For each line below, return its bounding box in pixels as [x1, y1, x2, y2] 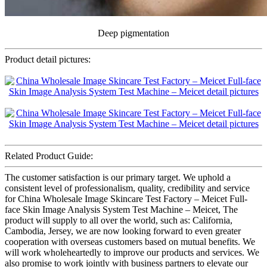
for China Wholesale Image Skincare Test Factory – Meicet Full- [5, 193, 247, 204]
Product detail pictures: [5, 54, 91, 64]
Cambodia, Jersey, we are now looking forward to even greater [5, 225, 241, 236]
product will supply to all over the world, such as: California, [5, 215, 232, 225]
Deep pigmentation [98, 27, 169, 38]
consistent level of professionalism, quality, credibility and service [5, 182, 250, 193]
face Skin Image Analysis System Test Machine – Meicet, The [5, 204, 238, 215]
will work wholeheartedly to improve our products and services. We [5, 247, 259, 257]
